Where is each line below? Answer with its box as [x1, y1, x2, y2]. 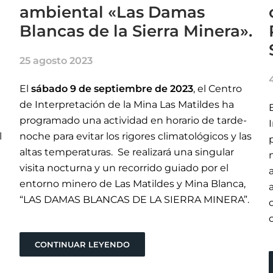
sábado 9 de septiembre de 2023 [31, 83, 194, 95]
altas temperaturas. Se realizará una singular [19, 146, 235, 158]
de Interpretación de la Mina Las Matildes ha [19, 99, 235, 111]
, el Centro [193, 83, 243, 95]
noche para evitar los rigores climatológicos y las [19, 130, 252, 143]
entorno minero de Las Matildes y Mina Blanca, [19, 178, 246, 190]
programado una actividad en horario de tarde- [19, 115, 247, 127]
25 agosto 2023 [19, 55, 93, 67]
